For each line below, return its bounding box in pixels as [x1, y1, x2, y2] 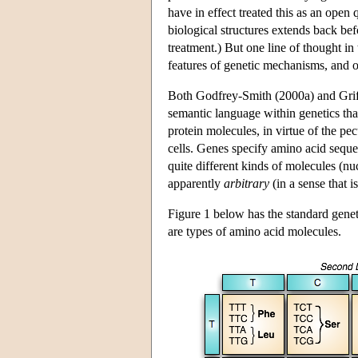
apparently [168, 176, 224, 190]
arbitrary [224, 176, 269, 190]
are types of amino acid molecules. [168, 224, 341, 238]
